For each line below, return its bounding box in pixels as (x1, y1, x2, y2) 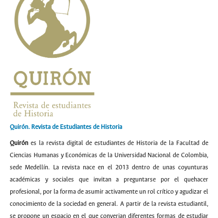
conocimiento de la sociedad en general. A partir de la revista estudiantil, (10, 200, 208, 208)
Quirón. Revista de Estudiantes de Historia (10, 124, 122, 131)
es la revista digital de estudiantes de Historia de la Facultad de (28, 140, 208, 147)
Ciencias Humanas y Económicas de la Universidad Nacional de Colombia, (10, 152, 208, 159)
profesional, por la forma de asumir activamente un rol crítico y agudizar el (10, 188, 208, 196)
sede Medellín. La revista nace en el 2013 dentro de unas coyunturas (10, 164, 208, 171)
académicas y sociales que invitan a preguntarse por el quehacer (10, 176, 208, 183)
